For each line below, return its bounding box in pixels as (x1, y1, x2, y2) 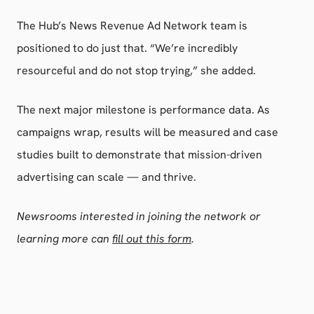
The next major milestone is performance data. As (17, 102, 270, 117)
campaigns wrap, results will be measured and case (17, 125, 278, 139)
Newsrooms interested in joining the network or (17, 209, 261, 224)
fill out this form (112, 231, 191, 246)
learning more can (17, 231, 112, 246)
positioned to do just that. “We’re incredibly (17, 41, 238, 55)
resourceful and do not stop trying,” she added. (17, 63, 256, 78)
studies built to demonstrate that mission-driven (17, 147, 262, 162)
